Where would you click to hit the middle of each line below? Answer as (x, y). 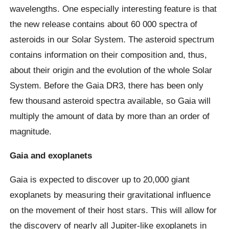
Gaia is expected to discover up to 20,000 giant (100, 180)
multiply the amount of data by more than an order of (110, 116)
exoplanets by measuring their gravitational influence (110, 195)
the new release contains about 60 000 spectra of (104, 24)
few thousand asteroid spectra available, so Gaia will (110, 100)
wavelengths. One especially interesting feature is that (113, 8)
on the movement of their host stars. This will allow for (113, 210)
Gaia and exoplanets (51, 155)
